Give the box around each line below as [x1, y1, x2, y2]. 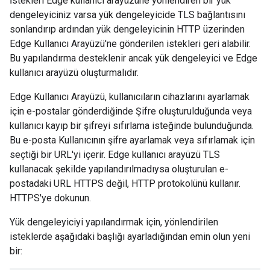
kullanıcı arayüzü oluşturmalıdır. [10, 67, 139, 78]
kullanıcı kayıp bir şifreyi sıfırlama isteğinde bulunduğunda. [10, 120, 254, 131]
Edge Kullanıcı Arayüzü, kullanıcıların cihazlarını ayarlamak [10, 91, 250, 102]
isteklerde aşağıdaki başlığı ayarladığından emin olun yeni [10, 231, 250, 242]
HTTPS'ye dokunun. [10, 192, 91, 204]
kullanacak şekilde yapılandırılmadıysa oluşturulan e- [10, 163, 228, 175]
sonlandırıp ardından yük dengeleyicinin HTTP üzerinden [10, 24, 245, 35]
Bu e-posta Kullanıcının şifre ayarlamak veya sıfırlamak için [10, 134, 255, 146]
